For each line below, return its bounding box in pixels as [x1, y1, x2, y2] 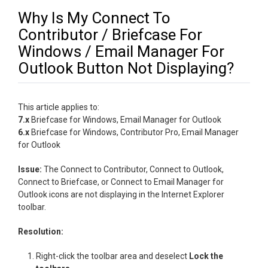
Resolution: [18, 227, 63, 236]
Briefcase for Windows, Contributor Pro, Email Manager [29, 127, 239, 137]
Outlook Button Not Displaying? [18, 59, 234, 77]
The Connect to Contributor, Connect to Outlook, [44, 165, 224, 174]
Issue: [18, 165, 44, 174]
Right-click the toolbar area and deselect [36, 251, 189, 261]
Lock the [189, 251, 223, 261]
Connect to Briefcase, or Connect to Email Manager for [18, 177, 224, 187]
